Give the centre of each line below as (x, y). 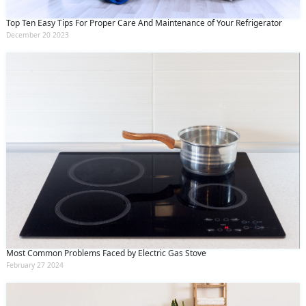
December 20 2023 (38, 35)
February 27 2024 (35, 265)
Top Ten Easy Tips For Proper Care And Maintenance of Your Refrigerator (144, 23)
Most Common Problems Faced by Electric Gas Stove (106, 253)
